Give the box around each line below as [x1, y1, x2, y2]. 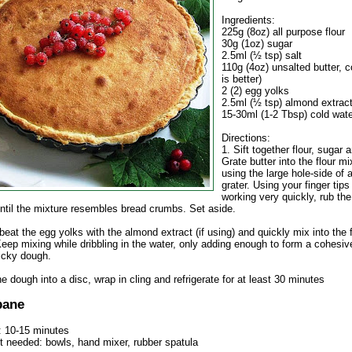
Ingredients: [222, 14, 275, 26]
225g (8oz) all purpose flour [222, 26, 345, 38]
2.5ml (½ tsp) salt [222, 49, 302, 61]
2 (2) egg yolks [222, 85, 289, 97]
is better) [222, 73, 262, 85]
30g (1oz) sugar [222, 38, 292, 49]
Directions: [222, 132, 270, 144]
